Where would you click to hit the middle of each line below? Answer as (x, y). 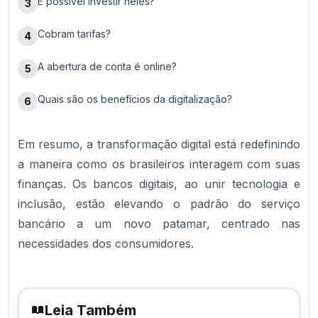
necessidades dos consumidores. (106, 243)
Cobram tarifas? (74, 34)
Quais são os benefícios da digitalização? (135, 99)
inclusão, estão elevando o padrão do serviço (159, 204)
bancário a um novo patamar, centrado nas (159, 224)
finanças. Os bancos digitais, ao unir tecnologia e (159, 184)
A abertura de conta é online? (107, 66)
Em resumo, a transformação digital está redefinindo (159, 144)
